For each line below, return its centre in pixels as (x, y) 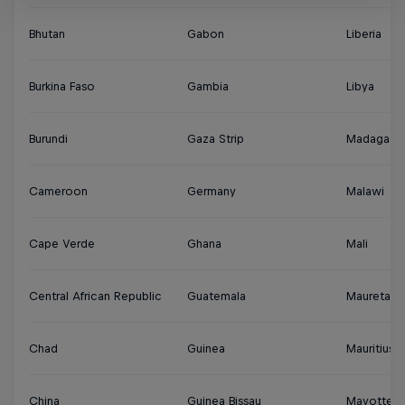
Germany (212, 191)
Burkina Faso (62, 86)
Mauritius (370, 348)
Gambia (208, 86)
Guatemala (217, 296)
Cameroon (58, 191)
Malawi (365, 191)
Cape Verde (62, 244)
